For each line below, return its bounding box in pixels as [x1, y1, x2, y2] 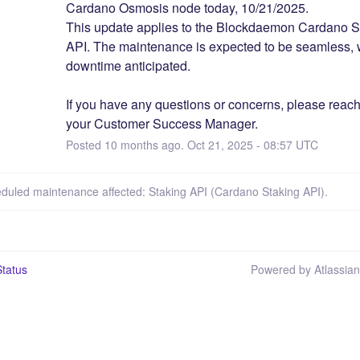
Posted [65, 136, 104, 153]
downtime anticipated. [65, 55, 190, 75]
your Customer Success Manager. [65, 113, 258, 133]
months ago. [117, 136, 187, 153]
